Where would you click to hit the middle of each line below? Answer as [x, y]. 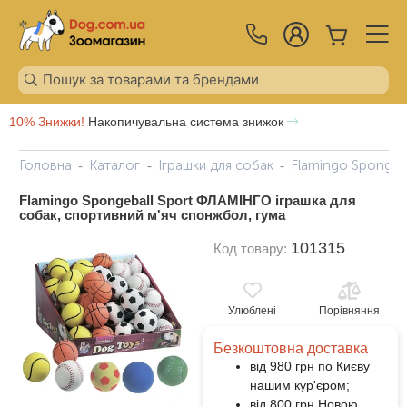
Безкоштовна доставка [290, 348]
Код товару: [252, 248]
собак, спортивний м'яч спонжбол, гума [152, 214]
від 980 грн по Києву [309, 366]
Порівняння [349, 310]
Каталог [114, 165]
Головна [45, 165]
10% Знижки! [47, 121]
